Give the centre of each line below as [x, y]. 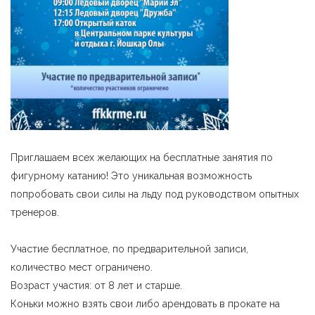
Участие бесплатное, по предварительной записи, [129, 249]
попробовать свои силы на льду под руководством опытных [155, 194]
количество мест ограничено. [82, 267]
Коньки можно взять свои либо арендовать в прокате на [145, 304]
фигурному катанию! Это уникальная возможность [131, 176]
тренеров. [35, 212]
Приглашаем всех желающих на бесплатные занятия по [142, 157]
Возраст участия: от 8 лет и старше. [96, 285]
